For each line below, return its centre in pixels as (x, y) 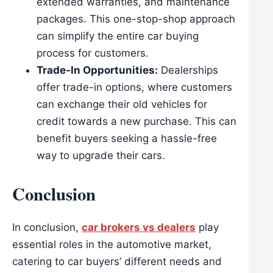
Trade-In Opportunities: (97, 70)
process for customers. (93, 53)
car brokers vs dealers (139, 228)
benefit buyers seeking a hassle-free (127, 139)
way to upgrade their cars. (101, 156)
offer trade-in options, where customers (134, 87)
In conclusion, (47, 228)
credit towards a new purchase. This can (136, 122)
